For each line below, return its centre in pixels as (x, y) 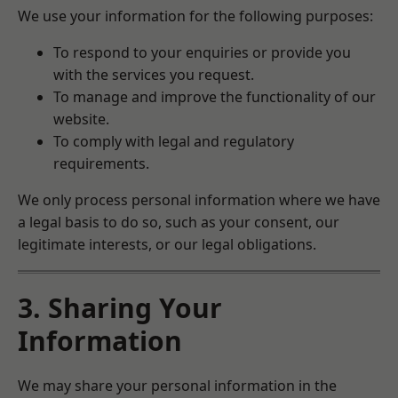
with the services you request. (154, 75)
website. (81, 119)
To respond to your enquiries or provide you (202, 52)
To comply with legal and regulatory (174, 141)
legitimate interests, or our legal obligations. (167, 244)
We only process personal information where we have (199, 200)
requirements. (101, 163)
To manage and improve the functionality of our (215, 97)
